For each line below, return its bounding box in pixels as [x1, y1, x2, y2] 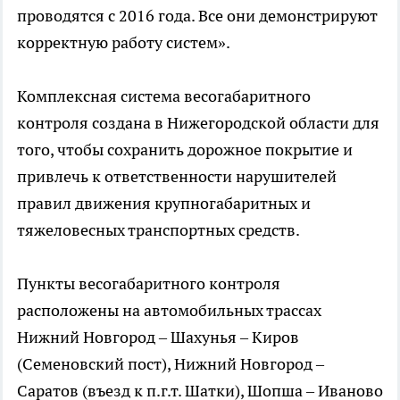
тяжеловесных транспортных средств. [17, 220, 300, 241]
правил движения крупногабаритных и [17, 193, 311, 214]
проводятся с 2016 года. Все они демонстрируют [17, 5, 378, 27]
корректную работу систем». [17, 32, 230, 54]
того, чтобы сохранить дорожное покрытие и [17, 139, 353, 161]
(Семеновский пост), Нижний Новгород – [17, 354, 324, 375]
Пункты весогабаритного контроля [17, 273, 280, 295]
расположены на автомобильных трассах [17, 300, 321, 321]
